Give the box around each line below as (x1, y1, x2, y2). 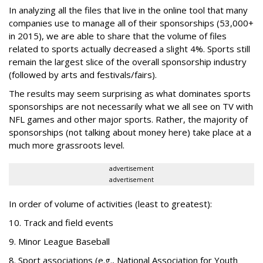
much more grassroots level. (9, 139, 124, 151)
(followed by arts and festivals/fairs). (9, 69, 157, 80)
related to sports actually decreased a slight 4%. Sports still (9, 43, 250, 55)
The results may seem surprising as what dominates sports (9, 87, 251, 99)
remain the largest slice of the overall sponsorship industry (9, 56, 247, 68)
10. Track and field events (9, 217, 113, 228)
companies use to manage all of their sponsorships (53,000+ (9, 17, 254, 29)
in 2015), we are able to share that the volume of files (9, 30, 227, 42)
